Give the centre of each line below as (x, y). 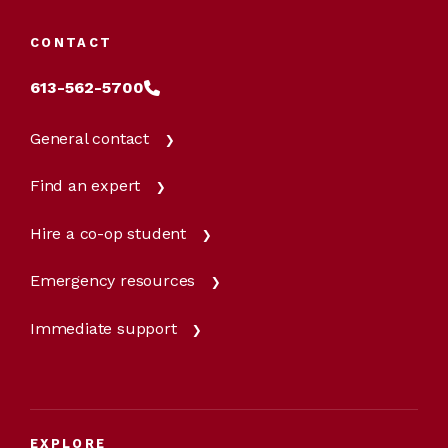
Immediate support (103, 328)
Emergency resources (113, 281)
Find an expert (85, 186)
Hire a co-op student (108, 233)
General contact (89, 138)
